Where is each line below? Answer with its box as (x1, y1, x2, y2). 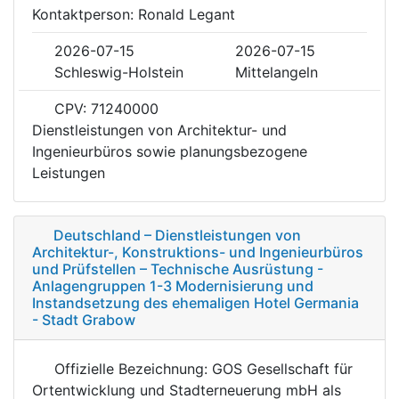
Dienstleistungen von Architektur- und (32, 120, 287, 139)
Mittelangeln (235, 62, 318, 81)
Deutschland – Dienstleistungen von (53, 225, 301, 244)
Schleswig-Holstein (54, 62, 183, 81)
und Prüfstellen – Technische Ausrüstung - (32, 259, 323, 278)
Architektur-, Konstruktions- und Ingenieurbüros (32, 242, 363, 261)
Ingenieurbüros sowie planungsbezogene (32, 142, 307, 160)
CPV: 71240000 (50, 99, 159, 118)
